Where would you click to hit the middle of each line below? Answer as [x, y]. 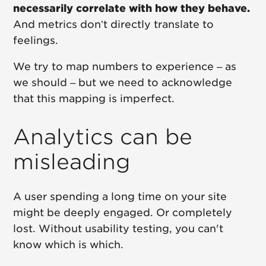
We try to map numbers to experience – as [125, 67]
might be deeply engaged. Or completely [123, 213]
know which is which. [69, 245]
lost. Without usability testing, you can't [118, 229]
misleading [72, 162]
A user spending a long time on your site [120, 197]
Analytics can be [103, 137]
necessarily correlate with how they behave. [132, 9]
